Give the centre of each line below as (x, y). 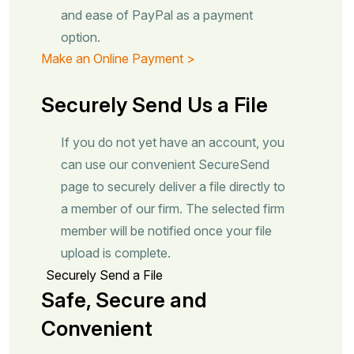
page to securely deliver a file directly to (173, 186)
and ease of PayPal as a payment (157, 15)
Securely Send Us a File (154, 105)
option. (81, 37)
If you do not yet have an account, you (173, 142)
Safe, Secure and (124, 300)
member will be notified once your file (166, 231)
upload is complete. (117, 253)
